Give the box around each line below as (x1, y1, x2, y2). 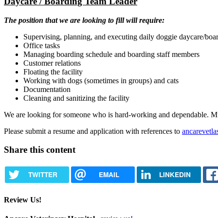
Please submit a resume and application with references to (4, 127, 182, 135)
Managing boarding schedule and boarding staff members (23, 50, 200, 58)
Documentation (23, 85, 71, 93)
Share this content (4, 145, 75, 155)
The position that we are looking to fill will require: (4, 16, 164, 24)
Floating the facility (23, 67, 83, 76)
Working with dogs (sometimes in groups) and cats (23, 76, 179, 85)
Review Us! (4, 195, 41, 204)
